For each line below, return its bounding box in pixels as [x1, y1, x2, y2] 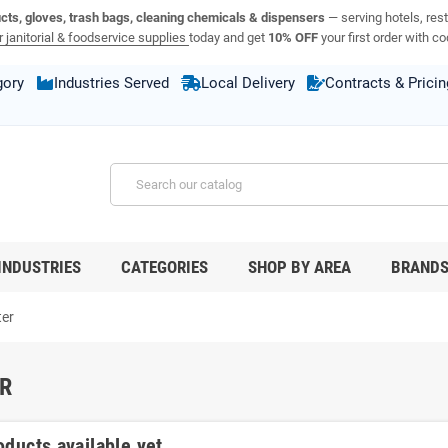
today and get [188, 30, 268, 45]
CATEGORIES [121, 257, 208, 278]
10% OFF [267, 30, 318, 45]
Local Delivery [201, 74, 295, 92]
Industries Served [54, 74, 169, 92]
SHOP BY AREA [248, 257, 351, 278]
